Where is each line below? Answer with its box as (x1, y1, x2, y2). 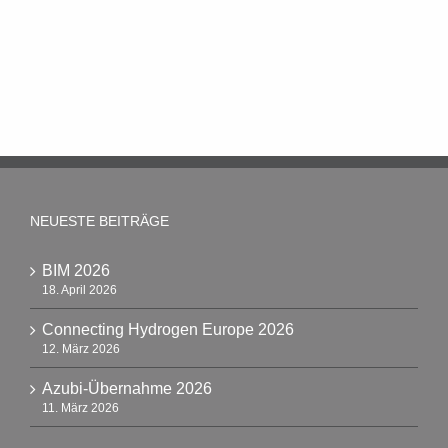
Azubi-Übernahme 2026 (42, 380, 212, 398)
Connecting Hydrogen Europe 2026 (42, 321, 294, 339)
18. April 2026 (42, 283, 117, 298)
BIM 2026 (42, 262, 110, 280)
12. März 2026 (42, 342, 120, 357)
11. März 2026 (42, 401, 119, 416)
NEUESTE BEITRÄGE (30, 213, 169, 230)
